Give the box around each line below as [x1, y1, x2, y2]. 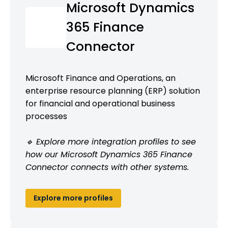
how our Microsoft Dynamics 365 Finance [25, 148, 192, 160]
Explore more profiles [34, 192, 113, 203]
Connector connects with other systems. [25, 161, 189, 173]
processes [25, 110, 67, 122]
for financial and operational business [25, 97, 175, 109]
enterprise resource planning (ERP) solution [25, 84, 200, 97]
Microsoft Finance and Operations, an [25, 72, 176, 84]
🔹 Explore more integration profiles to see [25, 135, 196, 148]
